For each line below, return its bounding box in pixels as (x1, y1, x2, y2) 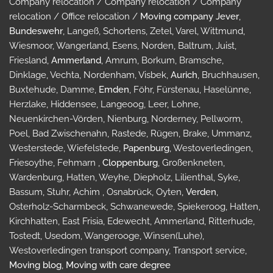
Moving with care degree (66, 260, 171, 271)
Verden (186, 186, 216, 198)
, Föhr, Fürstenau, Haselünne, (129, 84, 251, 96)
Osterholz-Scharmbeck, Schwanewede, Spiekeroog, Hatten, (9, 201, 260, 213)
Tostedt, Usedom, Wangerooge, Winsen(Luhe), (9, 230, 204, 242)
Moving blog (9, 260, 62, 271)
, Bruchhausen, (197, 69, 260, 81)
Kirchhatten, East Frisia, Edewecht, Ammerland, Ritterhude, (9, 216, 255, 227)
